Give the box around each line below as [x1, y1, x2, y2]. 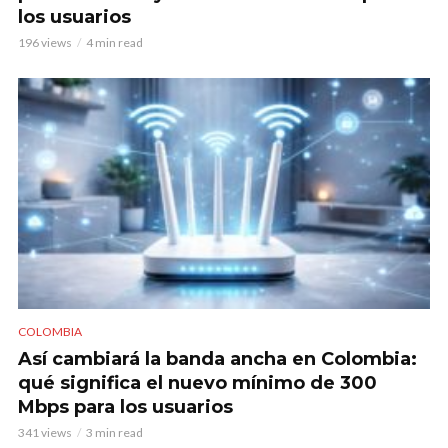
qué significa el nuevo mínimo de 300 [18, 371, 377, 394]
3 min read [86, 424, 143, 440]
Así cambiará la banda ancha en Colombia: [18, 347, 417, 370]
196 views [18, 34, 72, 50]
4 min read [86, 34, 143, 50]
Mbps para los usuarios [18, 395, 233, 418]
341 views [18, 424, 72, 440]
